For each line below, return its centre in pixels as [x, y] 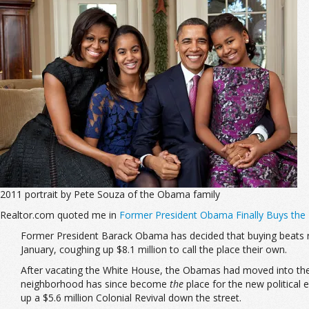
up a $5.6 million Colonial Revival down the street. [131, 298]
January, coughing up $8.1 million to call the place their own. [154, 249]
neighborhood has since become [95, 284]
